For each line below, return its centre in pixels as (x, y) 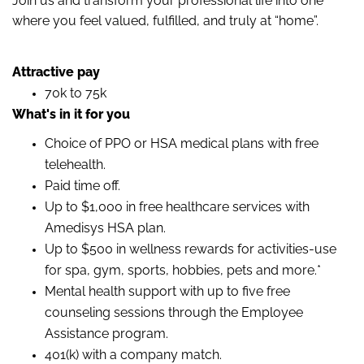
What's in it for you (71, 115)
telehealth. (75, 165)
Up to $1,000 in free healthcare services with (177, 207)
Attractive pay (56, 72)
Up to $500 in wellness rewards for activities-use (191, 249)
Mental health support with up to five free (167, 292)
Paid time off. (82, 186)
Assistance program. (106, 334)
